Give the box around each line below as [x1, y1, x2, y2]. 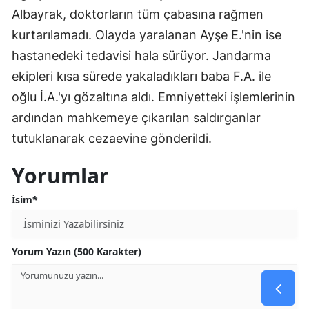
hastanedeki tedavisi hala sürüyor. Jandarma [12, 48, 271, 63]
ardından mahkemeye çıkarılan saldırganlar [12, 110, 261, 125]
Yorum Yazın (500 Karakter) [12, 244, 141, 258]
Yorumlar [12, 161, 109, 190]
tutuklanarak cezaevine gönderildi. [12, 130, 212, 146]
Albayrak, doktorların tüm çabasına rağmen [12, 6, 263, 21]
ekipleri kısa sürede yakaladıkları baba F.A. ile [12, 68, 271, 83]
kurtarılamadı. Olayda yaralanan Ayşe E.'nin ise [12, 27, 281, 42]
